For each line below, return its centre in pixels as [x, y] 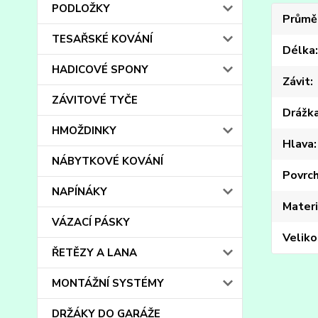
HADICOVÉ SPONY [100, 70]
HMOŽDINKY [84, 131]
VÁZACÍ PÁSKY [91, 222]
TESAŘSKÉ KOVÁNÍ [102, 39]
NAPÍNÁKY [79, 192]
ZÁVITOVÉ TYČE [95, 100]
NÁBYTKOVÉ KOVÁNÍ [108, 161]
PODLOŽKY [81, 9]
